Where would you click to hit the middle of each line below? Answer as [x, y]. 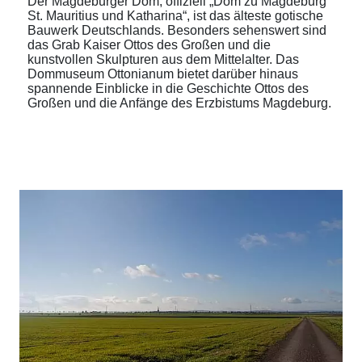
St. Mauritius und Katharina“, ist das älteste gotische [175, 15]
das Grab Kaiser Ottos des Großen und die [149, 44]
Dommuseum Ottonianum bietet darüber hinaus [163, 74]
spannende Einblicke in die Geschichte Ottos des [168, 88]
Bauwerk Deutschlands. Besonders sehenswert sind [177, 30]
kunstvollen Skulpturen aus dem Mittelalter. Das [163, 59]
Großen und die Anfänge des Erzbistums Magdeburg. [179, 103]
